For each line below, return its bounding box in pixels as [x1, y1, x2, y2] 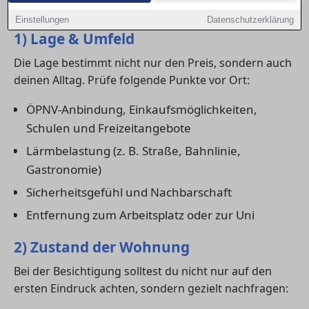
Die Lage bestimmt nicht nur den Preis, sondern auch [14, 54, 292, 70]
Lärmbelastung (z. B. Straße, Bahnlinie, [26, 142, 241, 159]
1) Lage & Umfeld [14, 28, 134, 48]
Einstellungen [15, 14, 70, 25]
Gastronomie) [26, 161, 101, 177]
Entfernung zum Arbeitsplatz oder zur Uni [26, 206, 255, 223]
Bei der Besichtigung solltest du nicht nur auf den [14, 263, 272, 279]
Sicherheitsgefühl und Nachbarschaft [26, 183, 232, 200]
